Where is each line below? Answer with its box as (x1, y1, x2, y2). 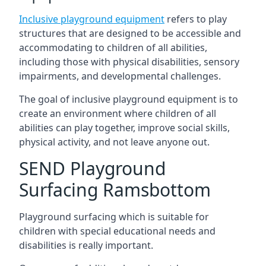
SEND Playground (19, 156, 166, 180)
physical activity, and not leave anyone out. (19, 135, 210, 148)
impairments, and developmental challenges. (19, 69, 221, 83)
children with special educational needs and (19, 224, 216, 237)
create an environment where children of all (19, 107, 216, 120)
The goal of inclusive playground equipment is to (19, 93, 238, 106)
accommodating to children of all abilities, (19, 41, 207, 54)
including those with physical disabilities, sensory (19, 55, 239, 68)
